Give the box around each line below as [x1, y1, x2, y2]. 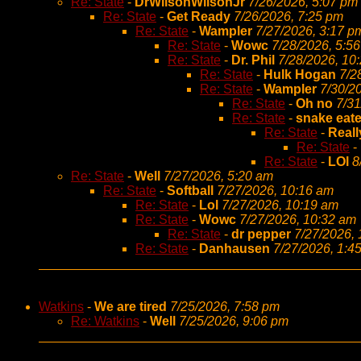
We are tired [94, 300, 167, 313]
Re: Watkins [71, 314, 139, 328]
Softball [167, 184, 214, 197]
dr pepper [231, 227, 291, 241]
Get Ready [167, 10, 234, 23]
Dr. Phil [231, 53, 275, 67]
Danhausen [199, 242, 273, 255]
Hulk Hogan [263, 68, 339, 81]
